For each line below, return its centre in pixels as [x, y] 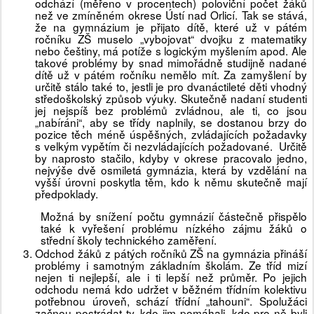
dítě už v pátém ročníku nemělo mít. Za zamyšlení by [171, 75]
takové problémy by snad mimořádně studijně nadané [171, 63]
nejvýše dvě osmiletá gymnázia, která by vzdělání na [171, 170]
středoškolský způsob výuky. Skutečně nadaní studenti [171, 98]
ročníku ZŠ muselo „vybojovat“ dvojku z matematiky [171, 39]
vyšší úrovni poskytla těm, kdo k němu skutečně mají [171, 182]
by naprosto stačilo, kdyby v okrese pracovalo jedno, [171, 158]
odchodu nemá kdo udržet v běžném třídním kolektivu [171, 289]
